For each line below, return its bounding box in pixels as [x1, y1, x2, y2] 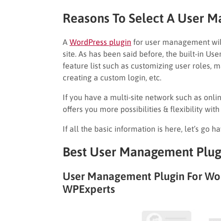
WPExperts [63, 182, 115, 195]
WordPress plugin [70, 37, 131, 46]
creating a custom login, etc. [63, 73, 161, 82]
